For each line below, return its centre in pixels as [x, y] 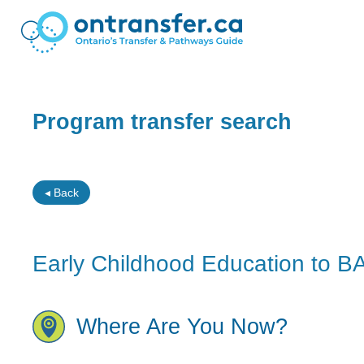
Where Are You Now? [182, 326]
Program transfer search [162, 122]
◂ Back [61, 192]
